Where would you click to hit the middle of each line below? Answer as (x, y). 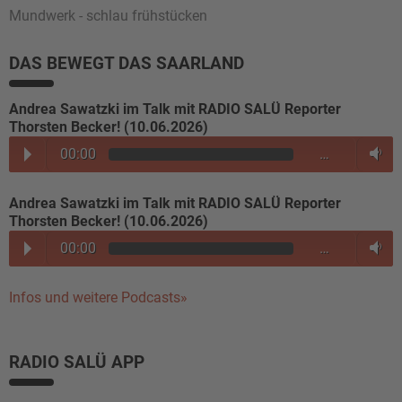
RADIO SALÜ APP (77, 362)
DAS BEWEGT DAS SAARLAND (127, 63)
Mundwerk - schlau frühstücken (108, 15)
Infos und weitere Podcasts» (98, 297)
